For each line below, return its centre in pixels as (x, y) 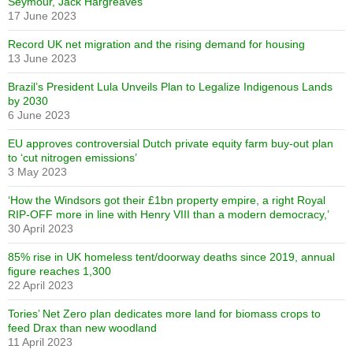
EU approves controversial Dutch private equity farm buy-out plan (171, 143)
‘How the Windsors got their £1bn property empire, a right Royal (167, 200)
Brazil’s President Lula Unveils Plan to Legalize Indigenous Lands (170, 87)
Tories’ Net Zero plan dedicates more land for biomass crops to (164, 314)
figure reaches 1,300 (59, 271)
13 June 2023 (42, 58)
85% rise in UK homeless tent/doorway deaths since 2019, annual (171, 257)
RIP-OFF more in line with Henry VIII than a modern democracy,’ (169, 214)
